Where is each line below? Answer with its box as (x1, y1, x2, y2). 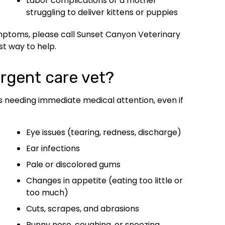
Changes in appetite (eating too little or (26, 174, 183, 186)
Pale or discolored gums (26, 158, 121, 170)
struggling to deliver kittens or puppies (26, 6, 178, 18)
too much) (26, 186, 68, 198)
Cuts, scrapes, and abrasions (26, 202, 139, 214)
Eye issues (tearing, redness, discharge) (26, 126, 181, 138)
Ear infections (26, 142, 80, 154)
